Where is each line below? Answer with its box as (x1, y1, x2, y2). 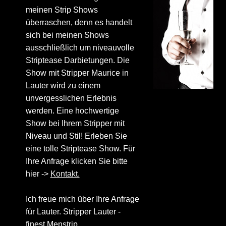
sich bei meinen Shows (25, 31, 109, 40)
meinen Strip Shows (25, 6, 98, 15)
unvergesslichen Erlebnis (25, 94, 117, 103)
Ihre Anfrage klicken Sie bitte (25, 157, 128, 166)
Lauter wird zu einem (25, 81, 100, 90)
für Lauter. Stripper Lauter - (25, 207, 121, 216)
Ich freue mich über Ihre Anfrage (25, 195, 139, 204)
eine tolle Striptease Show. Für (25, 144, 135, 153)
